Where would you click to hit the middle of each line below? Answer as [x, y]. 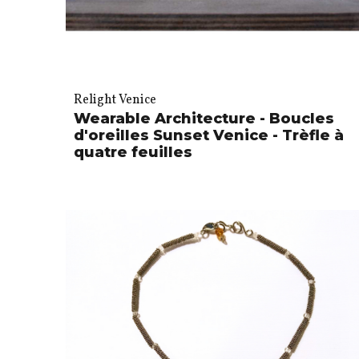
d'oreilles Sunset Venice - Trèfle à [209, 135]
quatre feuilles [133, 152]
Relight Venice [115, 100]
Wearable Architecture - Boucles [204, 118]
